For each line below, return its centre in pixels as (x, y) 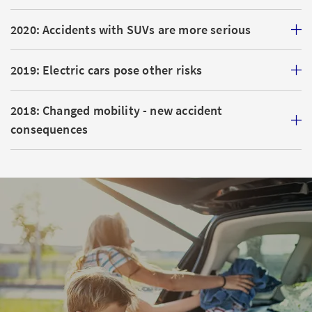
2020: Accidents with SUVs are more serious (131, 30)
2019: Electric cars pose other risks (107, 70)
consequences (49, 129)
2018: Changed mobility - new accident (117, 110)
